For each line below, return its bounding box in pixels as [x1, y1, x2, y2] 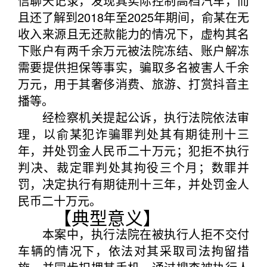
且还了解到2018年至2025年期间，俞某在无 [18, 8, 249, 26]
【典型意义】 [18, 204, 161, 230]
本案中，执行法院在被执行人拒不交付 [18, 225, 249, 243]
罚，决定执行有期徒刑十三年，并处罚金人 [18, 175, 249, 193]
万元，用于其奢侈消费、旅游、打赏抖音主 [18, 75, 249, 92]
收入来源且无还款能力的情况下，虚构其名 [18, 25, 249, 42]
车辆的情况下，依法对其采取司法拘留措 [18, 242, 249, 259]
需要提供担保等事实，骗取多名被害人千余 [18, 58, 249, 76]
